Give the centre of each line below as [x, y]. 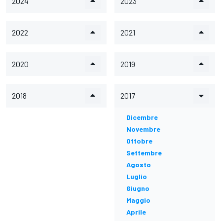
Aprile [136, 212]
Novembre [143, 129]
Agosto [139, 165]
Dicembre [142, 117]
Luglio [137, 176]
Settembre [144, 153]
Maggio [138, 200]
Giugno [138, 188]
